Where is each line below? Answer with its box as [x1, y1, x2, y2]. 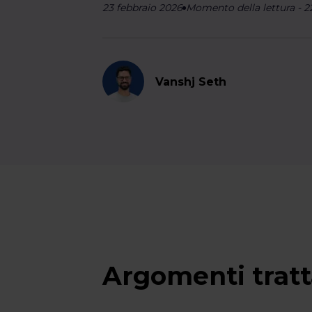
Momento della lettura [186, 1, 295, 14]
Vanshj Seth [155, 75, 227, 88]
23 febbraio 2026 [102, 1, 183, 14]
